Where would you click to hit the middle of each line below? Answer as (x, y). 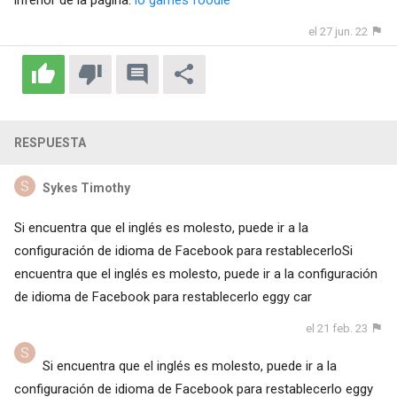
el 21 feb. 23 (337, 329)
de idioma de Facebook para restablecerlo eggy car (163, 297)
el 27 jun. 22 (339, 31)
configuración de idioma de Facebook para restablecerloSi (183, 251)
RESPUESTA (50, 143)
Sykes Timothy (86, 188)
